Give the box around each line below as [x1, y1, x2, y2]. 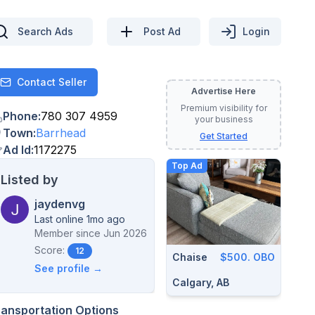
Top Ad [172, 160, 202, 171]
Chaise [172, 250, 207, 263]
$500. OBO [220, 250, 275, 263]
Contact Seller [17, 76, 86, 88]
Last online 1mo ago [34, 213, 125, 225]
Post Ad [143, 25, 181, 37]
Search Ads [18, 25, 73, 37]
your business [194, 114, 253, 124]
